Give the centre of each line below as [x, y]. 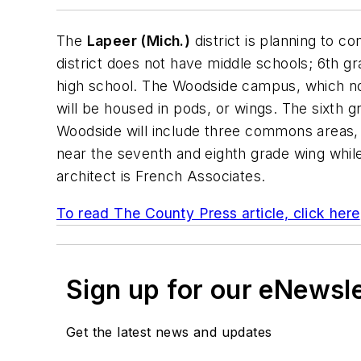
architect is [96, 176]
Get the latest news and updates [169, 332]
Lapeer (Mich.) [139, 41]
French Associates [199, 176]
